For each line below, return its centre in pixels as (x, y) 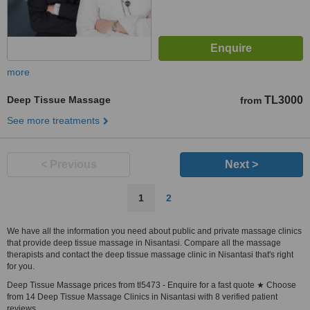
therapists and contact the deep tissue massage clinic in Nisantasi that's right (150, 255)
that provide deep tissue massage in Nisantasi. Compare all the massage (144, 243)
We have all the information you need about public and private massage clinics (154, 231)
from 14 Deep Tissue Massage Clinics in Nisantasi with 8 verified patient (142, 297)
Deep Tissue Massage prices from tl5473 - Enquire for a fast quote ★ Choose (152, 285)
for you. (21, 266)
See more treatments (53, 120)
